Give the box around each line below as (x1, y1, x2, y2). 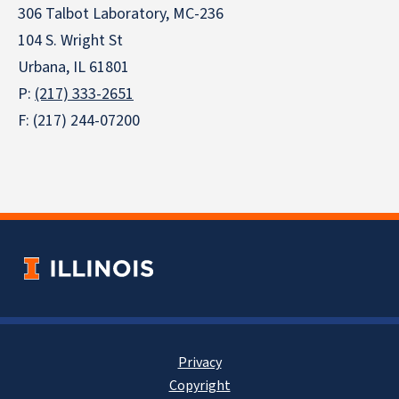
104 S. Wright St (18, 28, 123, 52)
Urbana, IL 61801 (18, 55, 129, 78)
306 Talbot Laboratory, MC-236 (18, 2, 224, 25)
